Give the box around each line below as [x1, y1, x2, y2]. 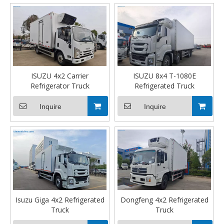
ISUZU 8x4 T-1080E [132, 71, 196, 81]
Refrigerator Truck [30, 81, 89, 91]
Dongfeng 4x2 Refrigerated [120, 194, 208, 204]
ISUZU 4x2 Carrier [31, 71, 88, 81]
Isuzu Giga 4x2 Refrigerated [15, 194, 104, 204]
